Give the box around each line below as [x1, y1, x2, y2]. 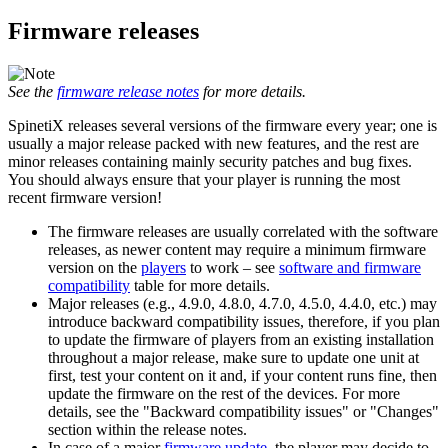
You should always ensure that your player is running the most [8, 171, 400, 189]
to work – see [186, 259, 279, 277]
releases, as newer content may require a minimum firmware [48, 241, 426, 259]
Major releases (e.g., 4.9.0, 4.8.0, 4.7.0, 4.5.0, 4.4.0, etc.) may [48, 295, 437, 313]
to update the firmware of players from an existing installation [48, 331, 434, 349]
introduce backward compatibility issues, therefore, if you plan [48, 313, 440, 331]
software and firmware [279, 259, 421, 277]
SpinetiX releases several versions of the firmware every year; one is [8, 117, 437, 135]
